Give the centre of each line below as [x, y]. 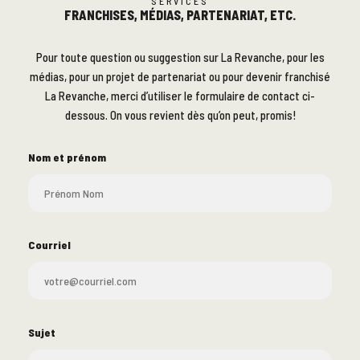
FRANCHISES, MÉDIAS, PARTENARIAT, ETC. [180, 14]
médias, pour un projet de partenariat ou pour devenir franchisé [180, 76]
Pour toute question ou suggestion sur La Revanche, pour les [180, 57]
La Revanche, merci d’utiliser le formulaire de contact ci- [180, 95]
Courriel [49, 244]
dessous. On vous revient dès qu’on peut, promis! [180, 115]
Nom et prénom [67, 157]
